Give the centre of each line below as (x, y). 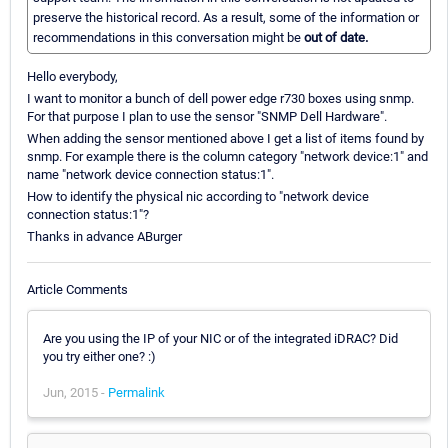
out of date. (336, 38)
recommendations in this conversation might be (168, 38)
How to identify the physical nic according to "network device (198, 197)
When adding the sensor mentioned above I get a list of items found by (225, 139)
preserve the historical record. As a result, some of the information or (226, 18)
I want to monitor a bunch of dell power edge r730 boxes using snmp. (220, 99)
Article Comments (77, 289)
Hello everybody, (72, 77)
